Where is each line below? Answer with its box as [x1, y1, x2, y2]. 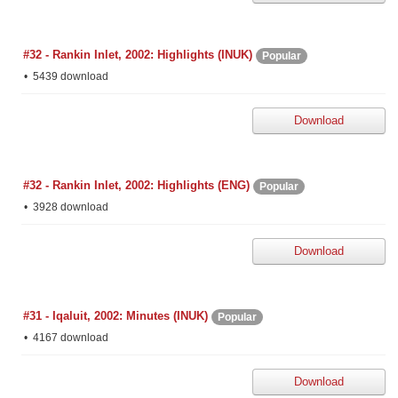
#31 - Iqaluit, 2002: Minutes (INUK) [23, 309, 208, 323]
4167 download [30, 331, 108, 344]
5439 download [30, 70, 108, 83]
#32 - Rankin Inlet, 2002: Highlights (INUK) [23, 48, 252, 62]
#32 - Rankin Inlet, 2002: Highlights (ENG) [23, 179, 250, 193]
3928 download [30, 201, 108, 213]
